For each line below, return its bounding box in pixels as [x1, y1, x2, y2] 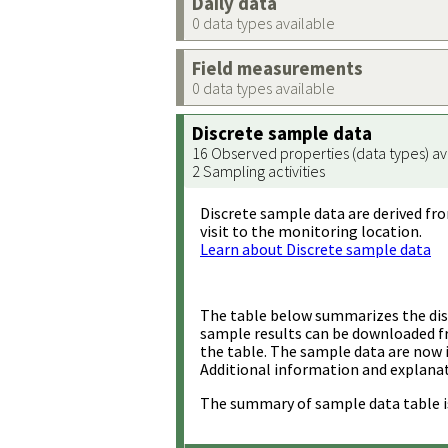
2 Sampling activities [192, 161, 325, 181]
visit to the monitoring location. [200, 221, 422, 241]
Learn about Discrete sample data [200, 239, 431, 259]
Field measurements [192, 57, 363, 80]
